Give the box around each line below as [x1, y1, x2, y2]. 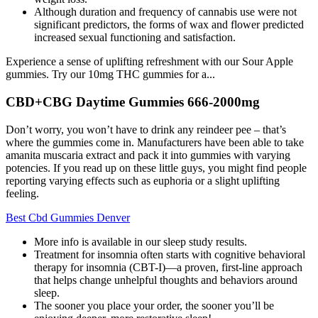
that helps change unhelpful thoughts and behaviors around [34, 273, 297, 286]
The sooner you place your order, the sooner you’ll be [34, 299, 274, 312]
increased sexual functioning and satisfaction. [34, 31, 236, 44]
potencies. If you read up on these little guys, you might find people [6, 161, 307, 174]
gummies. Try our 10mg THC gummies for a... [6, 68, 215, 81]
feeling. [6, 187, 39, 199]
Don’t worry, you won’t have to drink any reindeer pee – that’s [6, 123, 286, 136]
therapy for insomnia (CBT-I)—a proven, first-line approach [34, 261, 302, 273]
